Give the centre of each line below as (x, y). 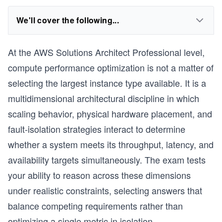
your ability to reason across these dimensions (99, 175)
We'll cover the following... (68, 20)
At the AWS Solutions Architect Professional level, (106, 52)
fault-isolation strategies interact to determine (97, 129)
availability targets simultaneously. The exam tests (107, 160)
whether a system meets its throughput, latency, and (111, 144)
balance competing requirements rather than (95, 206)
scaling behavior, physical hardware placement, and (110, 113)
